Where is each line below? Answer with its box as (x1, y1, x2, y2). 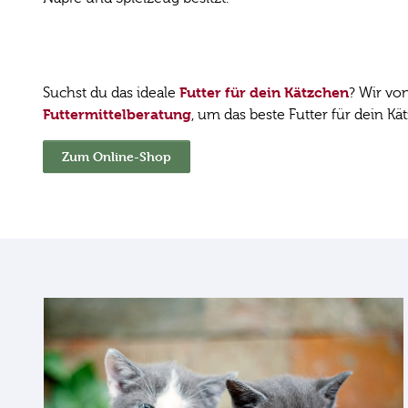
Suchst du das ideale (43, 84, 179, 101)
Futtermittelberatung (43, 105, 191, 123)
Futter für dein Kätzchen (179, 83, 349, 101)
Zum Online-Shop (62, 148, 171, 164)
